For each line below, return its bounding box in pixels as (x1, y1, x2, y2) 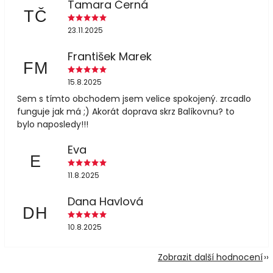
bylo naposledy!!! (17, 118, 88, 130)
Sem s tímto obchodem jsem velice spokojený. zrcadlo (17, 92, 251, 105)
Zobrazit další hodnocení (158, 250, 263, 263)
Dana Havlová (67, 194, 143, 209)
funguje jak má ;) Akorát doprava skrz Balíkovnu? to (17, 105, 235, 118)
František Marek (67, 49, 152, 64)
